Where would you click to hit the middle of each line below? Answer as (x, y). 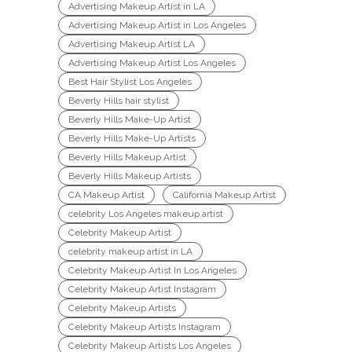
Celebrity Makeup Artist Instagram (142, 290)
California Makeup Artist (224, 195)
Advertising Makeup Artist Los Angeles (152, 63)
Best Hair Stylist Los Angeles (130, 82)
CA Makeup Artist (106, 195)
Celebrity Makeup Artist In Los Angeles (152, 271)
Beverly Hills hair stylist (119, 101)
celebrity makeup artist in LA (130, 252)
